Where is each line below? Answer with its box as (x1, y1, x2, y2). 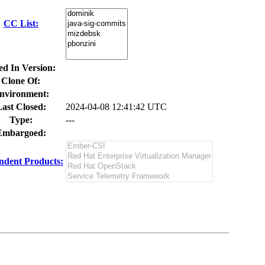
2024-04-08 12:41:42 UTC (66, 102, 167, 112)
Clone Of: (1, 76, 40, 86)
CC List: (3, 18, 38, 28)
